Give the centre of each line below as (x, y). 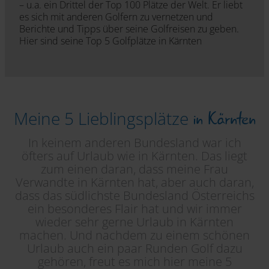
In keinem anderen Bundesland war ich (134, 142)
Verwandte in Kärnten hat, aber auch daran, (134, 182)
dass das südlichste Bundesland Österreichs (134, 195)
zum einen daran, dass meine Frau (134, 169)
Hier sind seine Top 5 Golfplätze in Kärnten (110, 41)
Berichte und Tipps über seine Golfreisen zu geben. (129, 29)
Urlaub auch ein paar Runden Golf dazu (134, 248)
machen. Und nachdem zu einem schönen (134, 235)
